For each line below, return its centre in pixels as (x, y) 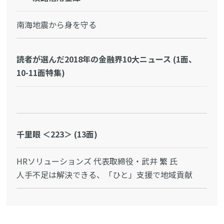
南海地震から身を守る (57, 25)
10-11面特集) (41, 73)
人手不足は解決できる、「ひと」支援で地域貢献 (105, 175)
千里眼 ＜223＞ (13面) (57, 134)
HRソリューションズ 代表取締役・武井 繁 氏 (97, 161)
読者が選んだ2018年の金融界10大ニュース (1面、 (107, 59)
